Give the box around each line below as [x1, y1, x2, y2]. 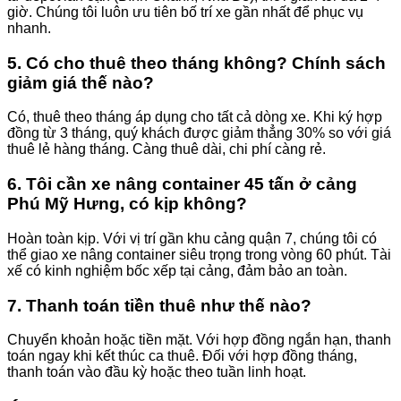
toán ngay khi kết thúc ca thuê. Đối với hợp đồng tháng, [7, 348, 357, 364]
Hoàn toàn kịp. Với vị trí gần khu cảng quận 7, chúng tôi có [7, 230, 377, 246]
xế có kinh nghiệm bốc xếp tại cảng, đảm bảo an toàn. [7, 262, 347, 278]
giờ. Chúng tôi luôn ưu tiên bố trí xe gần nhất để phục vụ [7, 4, 363, 20]
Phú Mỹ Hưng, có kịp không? [7, 194, 247, 214]
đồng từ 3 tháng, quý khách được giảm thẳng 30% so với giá [7, 125, 391, 141]
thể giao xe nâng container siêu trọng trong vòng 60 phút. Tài [7, 246, 391, 262]
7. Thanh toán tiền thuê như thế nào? [7, 295, 311, 315]
